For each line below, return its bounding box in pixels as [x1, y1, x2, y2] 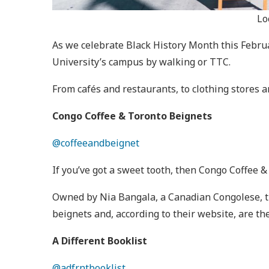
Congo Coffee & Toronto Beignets [52, 109, 214, 123]
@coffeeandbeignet [52, 136, 142, 150]
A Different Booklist [52, 234, 147, 248]
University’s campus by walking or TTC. [52, 55, 231, 69]
